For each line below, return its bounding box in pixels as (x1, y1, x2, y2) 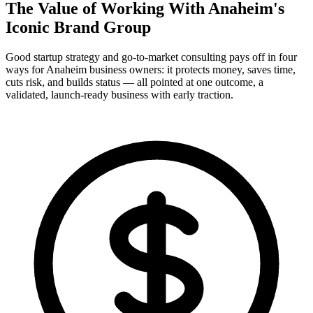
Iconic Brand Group (6, 18, 151, 37)
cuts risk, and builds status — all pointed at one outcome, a (6, 76, 263, 89)
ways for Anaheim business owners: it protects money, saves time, (6, 64, 296, 76)
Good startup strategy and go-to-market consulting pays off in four (6, 51, 297, 64)
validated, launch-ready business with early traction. (6, 89, 233, 101)
